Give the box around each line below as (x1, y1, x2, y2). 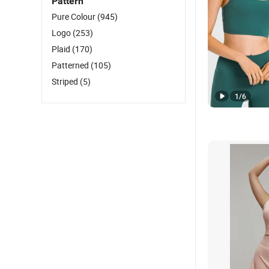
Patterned (52, 59, 91, 71)
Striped (52, 76, 80, 87)
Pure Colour (52, 11, 97, 22)
